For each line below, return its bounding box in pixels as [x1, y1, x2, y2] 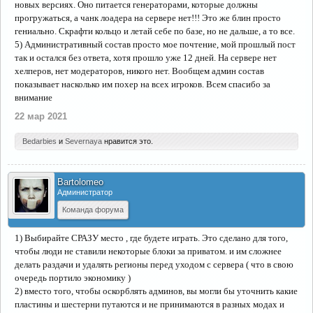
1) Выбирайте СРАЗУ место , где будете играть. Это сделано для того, [15, 233, 288, 243]
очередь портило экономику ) [15, 272, 131, 283]
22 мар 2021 [15, 111, 67, 122]
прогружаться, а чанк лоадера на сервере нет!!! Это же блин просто [15, 13, 281, 23]
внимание [15, 92, 52, 103]
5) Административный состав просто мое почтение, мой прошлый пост [15, 39, 296, 50]
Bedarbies [22, 137, 57, 145]
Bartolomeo [57, 177, 103, 187]
